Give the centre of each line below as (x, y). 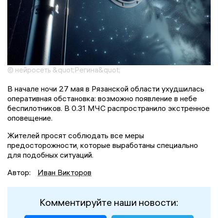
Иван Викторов (64, 172)
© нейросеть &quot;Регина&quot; (64, 70)
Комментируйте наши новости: (109, 202)
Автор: (20, 172)
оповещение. (30, 118)
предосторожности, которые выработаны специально (103, 145)
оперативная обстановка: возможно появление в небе (102, 98)
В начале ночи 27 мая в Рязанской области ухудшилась (106, 88)
